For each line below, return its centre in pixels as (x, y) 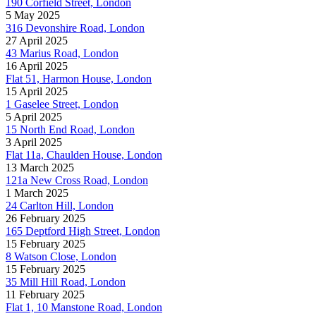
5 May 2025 (33, 15)
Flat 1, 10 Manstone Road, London (84, 307)
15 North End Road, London (70, 129)
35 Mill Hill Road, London (66, 281)
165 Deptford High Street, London (83, 231)
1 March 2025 (37, 193)
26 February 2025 (45, 218)
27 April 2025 (37, 40)
